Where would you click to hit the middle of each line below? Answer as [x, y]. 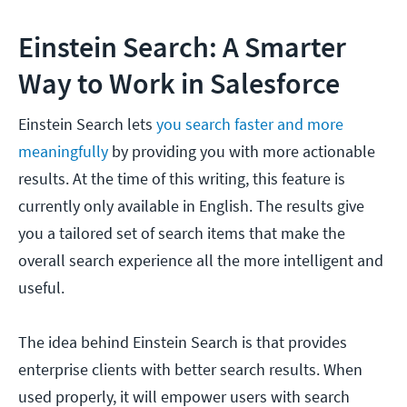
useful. [41, 288]
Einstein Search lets [87, 124]
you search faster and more [250, 124]
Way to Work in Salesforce [179, 84]
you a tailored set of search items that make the [182, 233]
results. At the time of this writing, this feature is [182, 179]
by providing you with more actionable [242, 152]
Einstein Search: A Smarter [182, 48]
